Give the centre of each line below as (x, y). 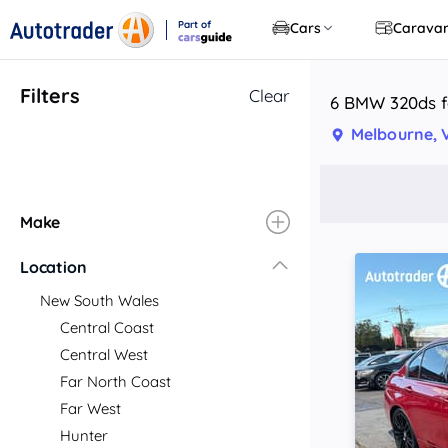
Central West (104, 354)
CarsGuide (201, 50)
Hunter (84, 435)
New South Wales (99, 300)
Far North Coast (115, 381)
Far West (90, 408)
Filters (50, 95)
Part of (194, 24)
